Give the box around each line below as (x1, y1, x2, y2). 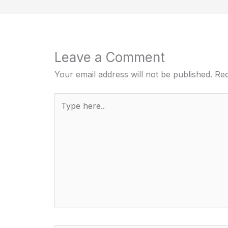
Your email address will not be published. (54, 69, 212, 80)
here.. (53, 106, 76, 117)
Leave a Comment (54, 49, 165, 66)
